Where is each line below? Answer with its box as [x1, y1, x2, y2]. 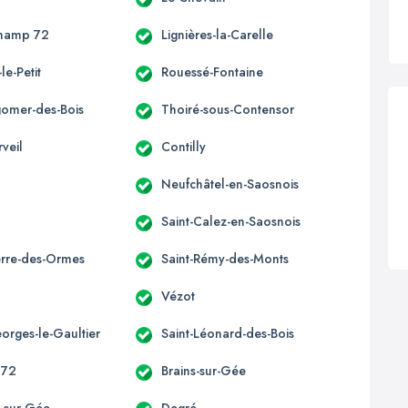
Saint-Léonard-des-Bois [160, 323, 294, 342]
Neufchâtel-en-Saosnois [160, 174, 299, 193]
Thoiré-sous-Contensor [160, 99, 294, 118]
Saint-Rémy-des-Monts [160, 249, 289, 268]
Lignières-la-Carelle [160, 25, 273, 44]
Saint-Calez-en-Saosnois [160, 211, 301, 230]
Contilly [160, 137, 206, 156]
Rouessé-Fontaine [160, 62, 263, 81]
